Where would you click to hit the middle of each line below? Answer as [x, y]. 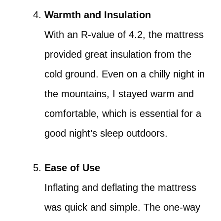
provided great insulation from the [118, 54]
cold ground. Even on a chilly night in [125, 74]
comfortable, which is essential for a [123, 113]
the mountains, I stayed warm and [119, 94]
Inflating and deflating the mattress [120, 187]
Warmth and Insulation [98, 15]
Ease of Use [72, 168]
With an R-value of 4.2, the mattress [124, 35]
